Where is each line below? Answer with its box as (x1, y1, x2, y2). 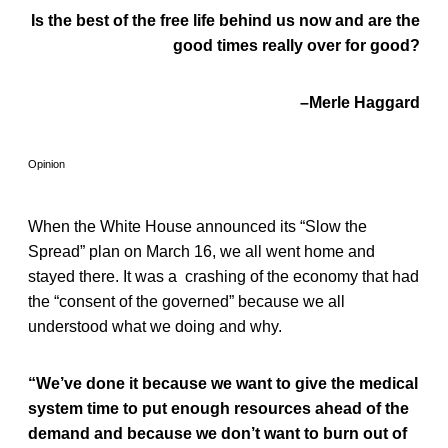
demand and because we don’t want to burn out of (28, 424, 407, 442)
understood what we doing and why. (28, 317, 282, 335)
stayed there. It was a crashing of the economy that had (28, 267, 419, 285)
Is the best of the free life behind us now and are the (31, 11, 420, 29)
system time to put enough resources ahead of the (28, 399, 409, 417)
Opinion (28, 157, 65, 170)
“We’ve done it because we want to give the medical (28, 374, 418, 392)
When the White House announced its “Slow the (28, 217, 367, 235)
